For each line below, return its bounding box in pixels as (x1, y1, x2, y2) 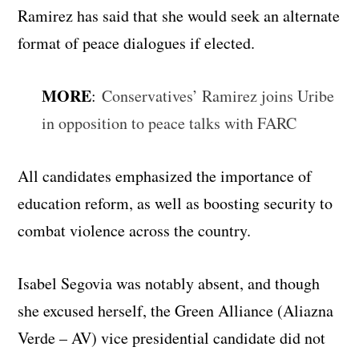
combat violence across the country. (18, 219, 252, 241)
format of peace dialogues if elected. (18, 31, 256, 54)
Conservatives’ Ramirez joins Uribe (102, 84, 335, 107)
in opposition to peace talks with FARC (42, 111, 297, 134)
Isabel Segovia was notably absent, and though (18, 272, 321, 294)
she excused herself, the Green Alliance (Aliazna (18, 299, 334, 321)
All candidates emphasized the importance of (18, 164, 313, 187)
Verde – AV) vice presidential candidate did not (18, 326, 326, 349)
